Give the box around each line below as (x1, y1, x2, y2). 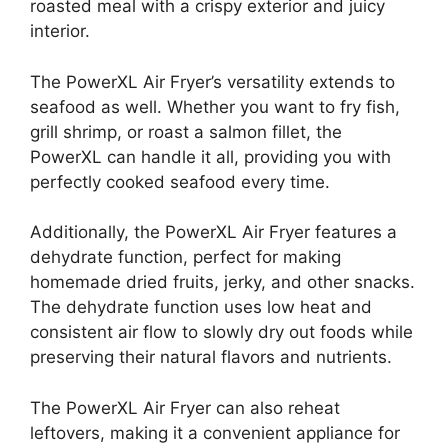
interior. (30, 21, 90, 41)
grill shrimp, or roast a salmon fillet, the (30, 121, 342, 142)
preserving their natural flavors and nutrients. (30, 347, 392, 367)
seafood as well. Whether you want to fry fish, (30, 96, 400, 117)
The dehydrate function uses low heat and (30, 297, 372, 317)
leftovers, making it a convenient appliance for (30, 422, 400, 443)
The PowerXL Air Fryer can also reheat (30, 397, 340, 418)
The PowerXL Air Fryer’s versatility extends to (30, 71, 395, 92)
